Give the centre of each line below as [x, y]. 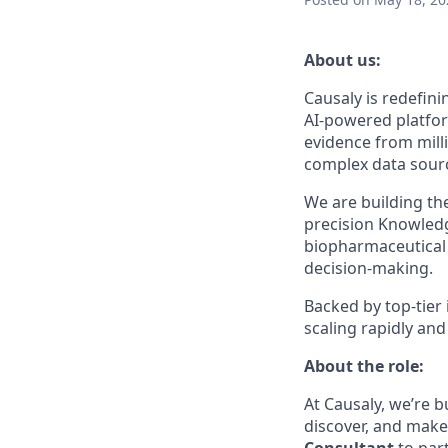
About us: [342, 60]
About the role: [364, 366]
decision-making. [368, 268]
